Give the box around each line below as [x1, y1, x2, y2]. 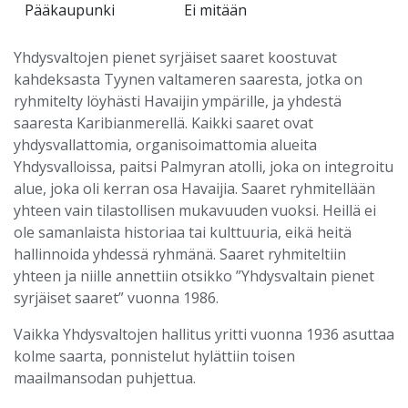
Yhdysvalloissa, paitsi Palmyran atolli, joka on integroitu [14, 157, 393, 177]
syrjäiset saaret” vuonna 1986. [14, 288, 219, 308]
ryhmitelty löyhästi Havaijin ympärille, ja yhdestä [14, 91, 342, 111]
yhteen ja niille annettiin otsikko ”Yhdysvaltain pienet [14, 266, 374, 286]
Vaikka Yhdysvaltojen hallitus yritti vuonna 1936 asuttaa [14, 324, 394, 344]
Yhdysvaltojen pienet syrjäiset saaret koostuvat [14, 47, 337, 67]
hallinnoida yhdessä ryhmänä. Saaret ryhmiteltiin [14, 244, 346, 264]
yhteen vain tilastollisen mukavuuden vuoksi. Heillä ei [14, 200, 376, 220]
